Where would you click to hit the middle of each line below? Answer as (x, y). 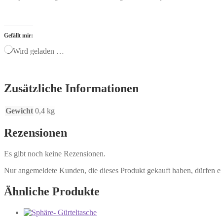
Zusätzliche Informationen (71, 88)
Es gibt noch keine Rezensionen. (55, 154)
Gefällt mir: (18, 35)
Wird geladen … (38, 51)
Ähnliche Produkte (52, 192)
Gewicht (19, 110)
